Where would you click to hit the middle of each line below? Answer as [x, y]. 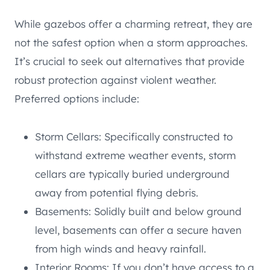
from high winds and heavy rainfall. [121, 248]
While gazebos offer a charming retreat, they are [133, 24]
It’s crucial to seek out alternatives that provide [130, 61]
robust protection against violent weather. [115, 80]
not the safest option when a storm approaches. [131, 42]
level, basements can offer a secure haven [138, 230]
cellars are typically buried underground [132, 174]
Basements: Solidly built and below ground [138, 211]
